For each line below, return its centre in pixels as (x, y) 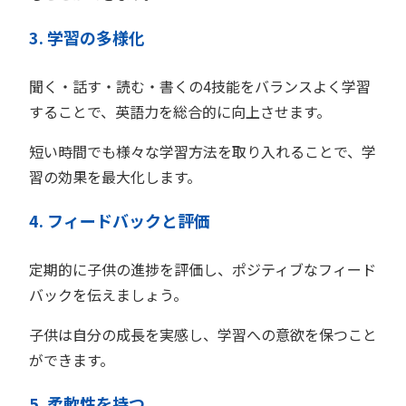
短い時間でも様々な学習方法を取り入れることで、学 (203, 152)
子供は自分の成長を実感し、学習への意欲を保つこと (203, 335)
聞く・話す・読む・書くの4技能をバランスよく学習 (200, 87)
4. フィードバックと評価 (120, 221)
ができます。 (72, 360)
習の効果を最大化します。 (115, 177)
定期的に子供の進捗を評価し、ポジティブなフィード (203, 270)
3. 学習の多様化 (87, 38)
